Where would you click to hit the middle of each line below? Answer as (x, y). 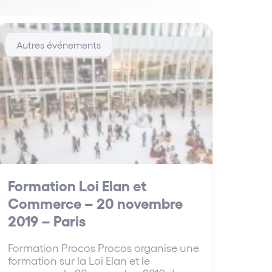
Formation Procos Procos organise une (103, 247)
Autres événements (58, 44)
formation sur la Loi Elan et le (79, 260)
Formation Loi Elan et (77, 185)
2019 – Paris (46, 220)
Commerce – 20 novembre (95, 202)
